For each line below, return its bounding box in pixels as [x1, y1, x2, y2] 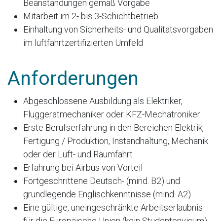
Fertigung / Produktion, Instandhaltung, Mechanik [23, 136, 208, 147]
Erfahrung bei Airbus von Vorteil [23, 162, 143, 173]
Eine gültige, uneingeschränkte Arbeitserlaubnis [23, 202, 203, 213]
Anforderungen [7, 67, 139, 90]
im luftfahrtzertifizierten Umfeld [23, 37, 143, 48]
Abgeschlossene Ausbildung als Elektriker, [23, 96, 183, 107]
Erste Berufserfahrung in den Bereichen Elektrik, [23, 122, 204, 133]
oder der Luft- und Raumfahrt [23, 149, 133, 160]
